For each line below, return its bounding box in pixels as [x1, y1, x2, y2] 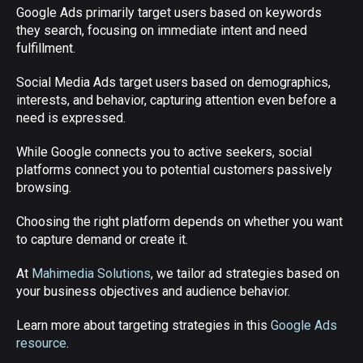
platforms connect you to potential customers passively [16, 162, 332, 177]
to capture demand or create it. [16, 232, 188, 247]
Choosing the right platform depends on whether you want [16, 214, 343, 229]
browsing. [16, 180, 71, 195]
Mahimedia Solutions [32, 266, 151, 281]
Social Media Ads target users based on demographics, [16, 75, 331, 90]
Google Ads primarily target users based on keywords [16, 5, 322, 20]
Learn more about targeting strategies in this [16, 318, 271, 333]
